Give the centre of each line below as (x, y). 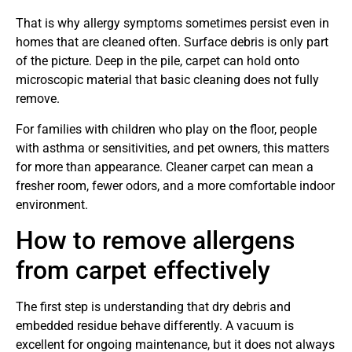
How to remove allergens (155, 240)
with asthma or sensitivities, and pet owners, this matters (172, 148)
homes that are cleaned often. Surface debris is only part (172, 42)
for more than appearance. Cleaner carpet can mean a (165, 167)
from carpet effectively (143, 270)
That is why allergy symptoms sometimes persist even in (172, 24)
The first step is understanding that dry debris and (153, 306)
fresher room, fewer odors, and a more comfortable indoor (175, 185)
